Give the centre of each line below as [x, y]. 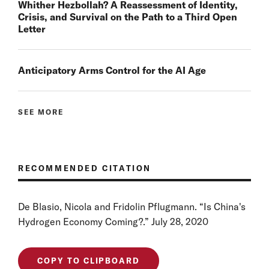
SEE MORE [41, 112]
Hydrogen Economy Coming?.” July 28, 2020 [113, 221]
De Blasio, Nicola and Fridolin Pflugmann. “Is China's [132, 206]
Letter [32, 29]
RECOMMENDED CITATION [85, 168]
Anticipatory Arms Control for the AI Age [112, 70]
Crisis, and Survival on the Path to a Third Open [128, 17]
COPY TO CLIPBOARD [89, 260]
